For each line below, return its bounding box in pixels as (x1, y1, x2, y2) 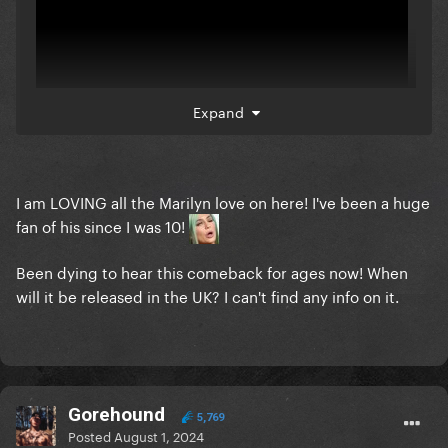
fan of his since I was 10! (16, 213, 189, 238)
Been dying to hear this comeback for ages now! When (16, 259, 408, 284)
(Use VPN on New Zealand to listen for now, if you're (36, 213, 405, 238)
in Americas (36, 237, 124, 262)
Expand (192, 100, 252, 123)
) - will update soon (150, 237, 286, 262)
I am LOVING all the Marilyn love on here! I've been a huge (16, 189, 430, 214)
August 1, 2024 (114, 425, 204, 446)
